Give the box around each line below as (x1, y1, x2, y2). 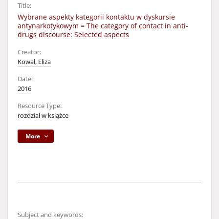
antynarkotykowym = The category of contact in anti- (18, 21, 188, 30)
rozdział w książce (18, 111, 68, 120)
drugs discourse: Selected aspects (18, 30, 129, 39)
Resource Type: (18, 102, 62, 110)
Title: (18, 1, 31, 10)
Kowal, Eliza (18, 58, 51, 66)
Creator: (18, 48, 41, 56)
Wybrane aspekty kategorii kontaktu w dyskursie (18, 12, 175, 22)
